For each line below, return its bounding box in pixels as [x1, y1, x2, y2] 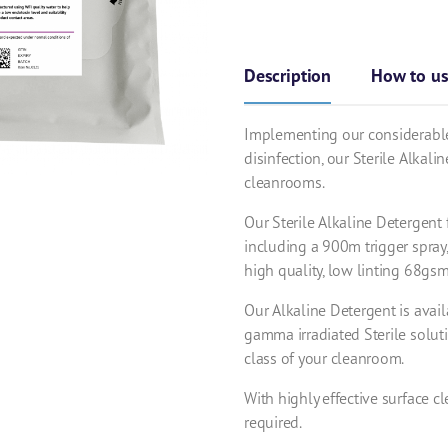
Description [244, 64, 332, 87]
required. [244, 412, 302, 432]
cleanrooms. [244, 172, 328, 192]
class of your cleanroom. [244, 348, 405, 368]
